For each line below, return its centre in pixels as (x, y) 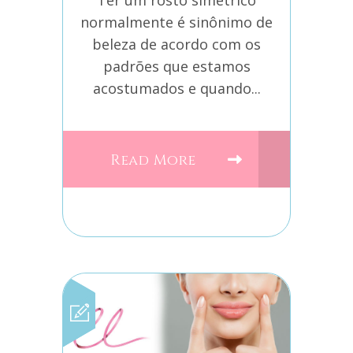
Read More (156, 161)
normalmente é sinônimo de (176, 22)
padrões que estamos (176, 67)
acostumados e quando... (176, 89)
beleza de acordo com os (176, 45)
